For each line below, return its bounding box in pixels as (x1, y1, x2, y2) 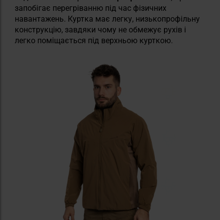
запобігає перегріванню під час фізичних (15, 3, 166, 13)
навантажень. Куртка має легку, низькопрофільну (15, 14, 200, 24)
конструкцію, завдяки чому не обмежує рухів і (15, 25, 186, 34)
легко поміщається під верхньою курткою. (15, 35, 173, 45)
